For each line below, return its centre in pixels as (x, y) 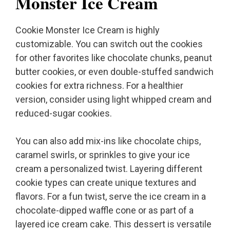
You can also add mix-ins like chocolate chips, (108, 141)
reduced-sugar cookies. (64, 113)
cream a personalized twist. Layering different (109, 169)
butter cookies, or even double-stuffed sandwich (114, 72)
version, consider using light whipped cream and (113, 100)
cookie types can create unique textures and (106, 183)
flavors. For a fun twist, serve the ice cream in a (111, 197)
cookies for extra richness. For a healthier (99, 86)
